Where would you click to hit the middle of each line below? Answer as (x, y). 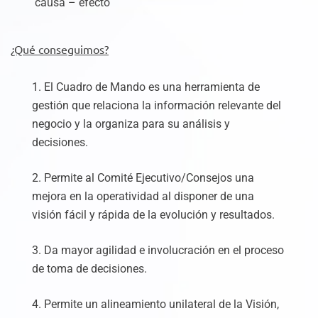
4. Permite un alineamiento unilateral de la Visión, (155, 304)
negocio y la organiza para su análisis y (131, 124)
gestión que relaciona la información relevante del (157, 105)
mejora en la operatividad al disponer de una (143, 196)
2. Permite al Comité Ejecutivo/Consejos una (143, 178)
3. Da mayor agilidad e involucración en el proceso (158, 250)
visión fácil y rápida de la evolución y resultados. (153, 215)
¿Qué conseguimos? (60, 49)
